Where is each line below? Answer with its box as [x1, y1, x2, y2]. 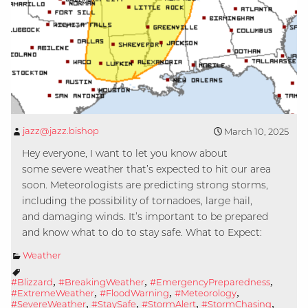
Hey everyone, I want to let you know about [22, 146, 228, 159]
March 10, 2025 [224, 125, 289, 137]
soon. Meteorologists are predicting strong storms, [22, 178, 268, 191]
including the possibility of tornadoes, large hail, [22, 194, 252, 207]
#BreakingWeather [58, 276, 144, 287]
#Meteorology [175, 287, 236, 298]
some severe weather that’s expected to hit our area [22, 162, 271, 175]
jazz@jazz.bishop [23, 124, 99, 136]
